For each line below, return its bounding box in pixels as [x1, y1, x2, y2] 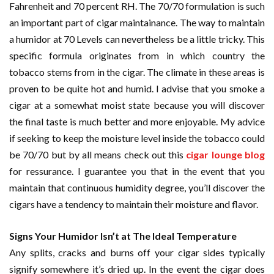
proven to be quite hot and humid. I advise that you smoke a [9, 83, 265, 94]
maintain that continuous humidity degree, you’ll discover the [9, 182, 265, 193]
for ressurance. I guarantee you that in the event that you [9, 165, 265, 177]
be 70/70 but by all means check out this [9, 149, 184, 160]
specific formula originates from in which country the [9, 50, 265, 61]
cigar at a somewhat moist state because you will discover [9, 99, 265, 111]
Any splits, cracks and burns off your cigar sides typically [9, 246, 265, 258]
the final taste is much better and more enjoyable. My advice [9, 116, 265, 127]
